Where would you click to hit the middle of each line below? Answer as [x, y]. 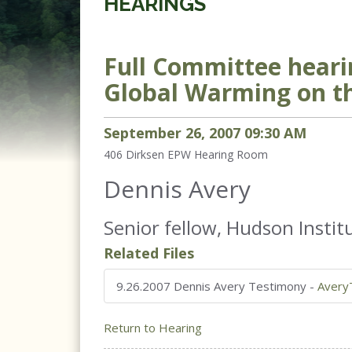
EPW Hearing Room [218, 154]
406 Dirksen [134, 154]
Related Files [149, 253]
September [143, 133]
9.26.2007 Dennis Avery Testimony [211, 286]
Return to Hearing [153, 328]
